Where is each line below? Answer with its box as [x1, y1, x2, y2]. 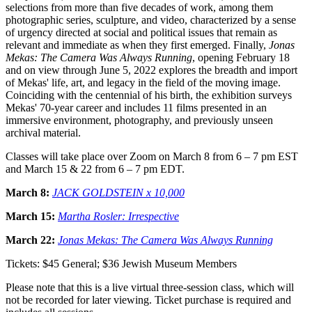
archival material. [6, 126, 81, 139]
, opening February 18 [192, 51, 290, 63]
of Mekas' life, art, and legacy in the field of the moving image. [6, 76, 281, 88]
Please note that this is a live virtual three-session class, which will [6, 281, 294, 293]
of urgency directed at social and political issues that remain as [6, 26, 277, 38]
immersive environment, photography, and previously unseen [6, 114, 273, 126]
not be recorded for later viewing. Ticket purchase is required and [6, 293, 291, 306]
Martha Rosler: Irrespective [58, 210, 179, 222]
